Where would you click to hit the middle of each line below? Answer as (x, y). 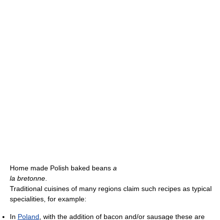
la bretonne (27, 178)
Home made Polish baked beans (61, 168)
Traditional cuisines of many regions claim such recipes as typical (111, 188)
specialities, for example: (48, 199)
